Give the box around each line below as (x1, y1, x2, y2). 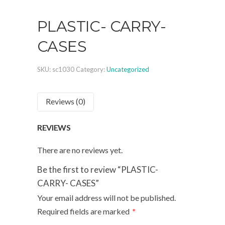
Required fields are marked (37, 206, 131, 216)
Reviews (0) (46, 96, 85, 106)
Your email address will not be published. (37, 192, 176, 202)
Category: (76, 65, 106, 74)
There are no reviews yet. (37, 145, 123, 155)
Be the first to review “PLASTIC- (37, 164, 158, 175)
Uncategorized (106, 65, 149, 74)
